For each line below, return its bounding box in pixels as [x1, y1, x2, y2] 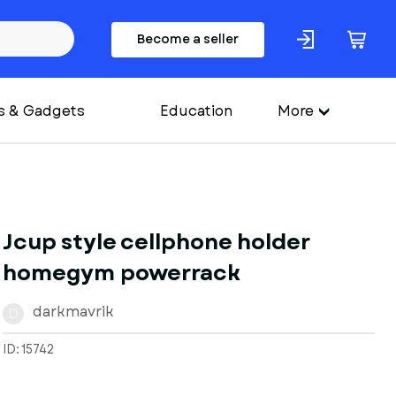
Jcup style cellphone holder [2, 227, 309, 257]
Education [160, 101, 232, 121]
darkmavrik [32, 301, 114, 322]
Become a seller [137, 30, 239, 48]
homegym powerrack [2, 258, 240, 288]
